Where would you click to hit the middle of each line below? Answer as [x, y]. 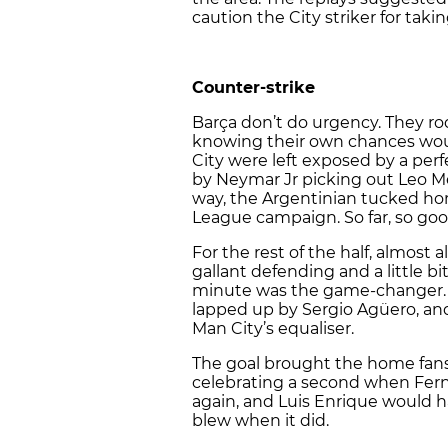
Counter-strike [253, 88]
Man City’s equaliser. [273, 329]
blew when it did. [260, 421]
